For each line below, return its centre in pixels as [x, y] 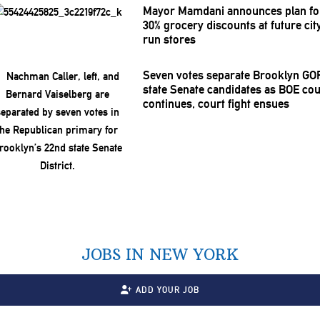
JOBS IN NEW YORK [160, 254]
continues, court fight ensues [216, 104]
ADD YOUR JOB [167, 290]
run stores [169, 40]
